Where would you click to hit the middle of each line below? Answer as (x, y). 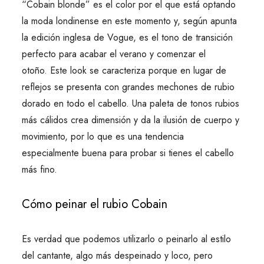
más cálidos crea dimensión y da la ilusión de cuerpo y (130, 120)
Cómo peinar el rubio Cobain (94, 204)
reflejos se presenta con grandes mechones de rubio (128, 87)
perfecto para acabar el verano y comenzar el (113, 54)
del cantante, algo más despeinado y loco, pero (117, 255)
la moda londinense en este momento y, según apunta (129, 21)
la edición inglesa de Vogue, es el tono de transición (127, 37)
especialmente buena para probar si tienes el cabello (128, 153)
